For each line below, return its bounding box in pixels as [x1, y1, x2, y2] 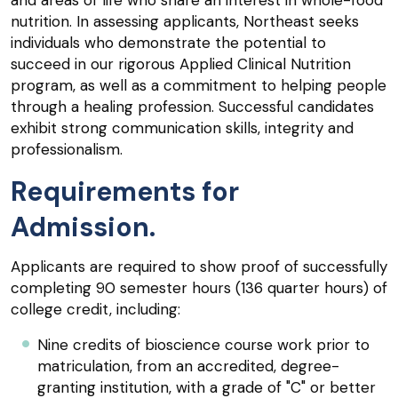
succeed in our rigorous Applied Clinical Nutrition [11, 54, 351, 75]
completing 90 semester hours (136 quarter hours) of [11, 278, 387, 298]
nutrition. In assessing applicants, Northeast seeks [11, 12, 359, 32]
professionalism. [11, 139, 123, 160]
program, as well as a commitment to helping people [11, 76, 386, 96]
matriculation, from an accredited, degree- [37, 356, 340, 377]
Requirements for [11, 174, 239, 210]
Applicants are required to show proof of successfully [11, 257, 387, 277]
